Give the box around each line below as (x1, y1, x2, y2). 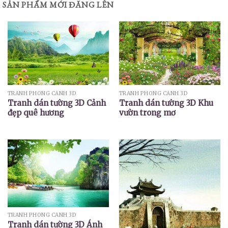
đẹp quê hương (7, 107, 64, 118)
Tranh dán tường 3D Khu (119, 98, 213, 108)
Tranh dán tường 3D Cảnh (7, 98, 106, 108)
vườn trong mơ (119, 107, 176, 118)
